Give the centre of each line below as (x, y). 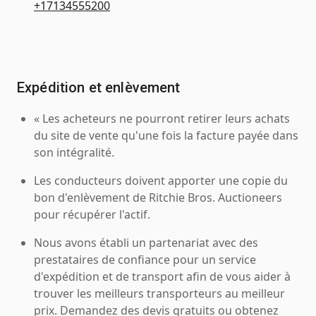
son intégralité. (74, 152)
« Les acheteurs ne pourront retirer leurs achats (162, 118)
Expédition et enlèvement (99, 87)
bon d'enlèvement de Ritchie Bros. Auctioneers (158, 197)
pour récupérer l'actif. (92, 214)
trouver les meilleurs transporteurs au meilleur (159, 293)
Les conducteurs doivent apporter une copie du (161, 180)
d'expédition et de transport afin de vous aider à (162, 276)
